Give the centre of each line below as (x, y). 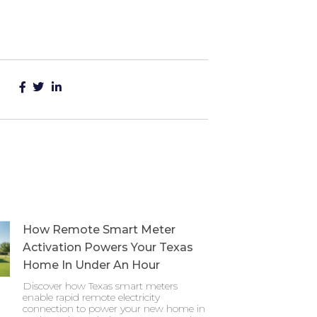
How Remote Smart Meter (99, 230)
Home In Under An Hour (91, 265)
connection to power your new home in (114, 309)
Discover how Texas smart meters (100, 286)
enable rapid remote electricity (91, 297)
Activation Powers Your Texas (108, 247)
